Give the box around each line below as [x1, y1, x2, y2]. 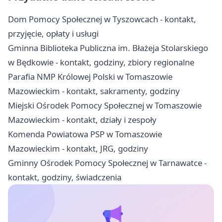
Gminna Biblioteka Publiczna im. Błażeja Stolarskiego [8, 42, 208, 54]
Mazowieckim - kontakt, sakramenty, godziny [8, 85, 180, 97]
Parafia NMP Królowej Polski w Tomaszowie [8, 71, 172, 83]
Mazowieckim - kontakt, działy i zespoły [8, 114, 157, 126]
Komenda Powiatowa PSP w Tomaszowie [8, 128, 162, 140]
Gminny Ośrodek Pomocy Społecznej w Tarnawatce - [8, 157, 207, 169]
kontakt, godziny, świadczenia [8, 171, 121, 183]
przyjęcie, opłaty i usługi [8, 28, 99, 40]
